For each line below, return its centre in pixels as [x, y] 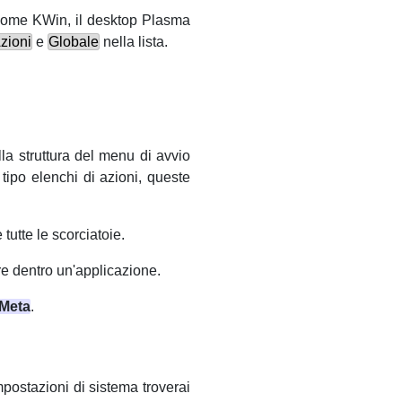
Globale [74, 41]
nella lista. [134, 41]
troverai [165, 388]
